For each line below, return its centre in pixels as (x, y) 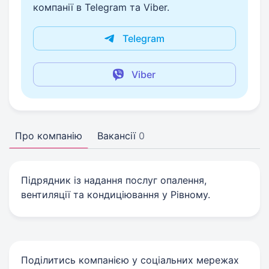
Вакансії (116, 136)
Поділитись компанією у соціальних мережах (130, 260)
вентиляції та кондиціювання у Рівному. (116, 195)
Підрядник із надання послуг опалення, (114, 180)
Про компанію (49, 136)
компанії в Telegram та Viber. (101, 7)
